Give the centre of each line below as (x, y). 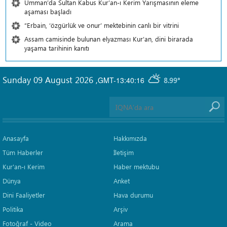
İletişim (124, 153)
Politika (13, 209)
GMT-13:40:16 (121, 80)
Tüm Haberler (23, 153)
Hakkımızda (130, 138)
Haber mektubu (136, 167)
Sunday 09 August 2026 (49, 80)
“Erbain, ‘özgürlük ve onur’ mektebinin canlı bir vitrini (102, 25)
